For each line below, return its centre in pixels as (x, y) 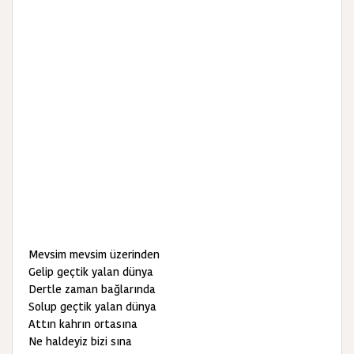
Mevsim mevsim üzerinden (94, 254)
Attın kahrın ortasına (83, 324)
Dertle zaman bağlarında (92, 289)
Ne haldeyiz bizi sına (80, 341)
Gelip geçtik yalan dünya (91, 272)
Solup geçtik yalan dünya (92, 307)
